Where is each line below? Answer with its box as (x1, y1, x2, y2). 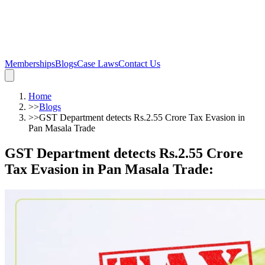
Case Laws (77, 59, 118, 69)
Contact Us (118, 59, 160, 69)
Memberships (5, 59, 55, 69)
